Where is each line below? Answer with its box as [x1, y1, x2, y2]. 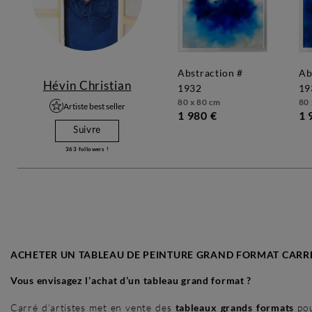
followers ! [77, 146, 109, 153]
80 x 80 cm [178, 97, 221, 108]
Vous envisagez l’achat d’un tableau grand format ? [10, 274, 251, 287]
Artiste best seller [63, 100, 125, 111]
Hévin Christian [42, 78, 132, 93]
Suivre [73, 126, 101, 136]
